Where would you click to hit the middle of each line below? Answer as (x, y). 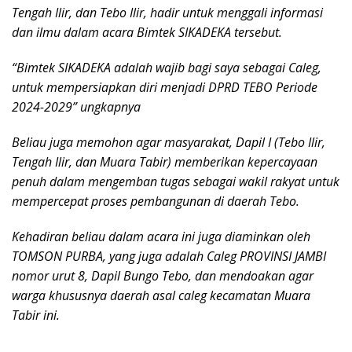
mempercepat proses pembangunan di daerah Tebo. (156, 202)
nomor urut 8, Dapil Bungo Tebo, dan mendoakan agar (163, 276)
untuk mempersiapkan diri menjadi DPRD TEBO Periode (165, 88)
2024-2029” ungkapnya (76, 107)
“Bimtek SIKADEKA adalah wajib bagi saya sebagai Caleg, (167, 68)
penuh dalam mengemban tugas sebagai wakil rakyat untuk (176, 182)
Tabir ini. (36, 315)
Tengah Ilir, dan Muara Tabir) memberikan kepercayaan (165, 162)
